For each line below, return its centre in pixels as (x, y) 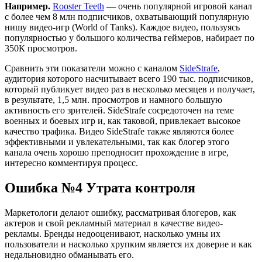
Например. (29, 6)
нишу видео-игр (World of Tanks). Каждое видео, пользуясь (122, 27)
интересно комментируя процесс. (71, 163)
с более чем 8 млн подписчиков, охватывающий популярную (127, 17)
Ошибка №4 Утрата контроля (100, 188)
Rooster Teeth (78, 6)
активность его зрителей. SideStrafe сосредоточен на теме (119, 111)
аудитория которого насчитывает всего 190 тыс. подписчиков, (129, 79)
